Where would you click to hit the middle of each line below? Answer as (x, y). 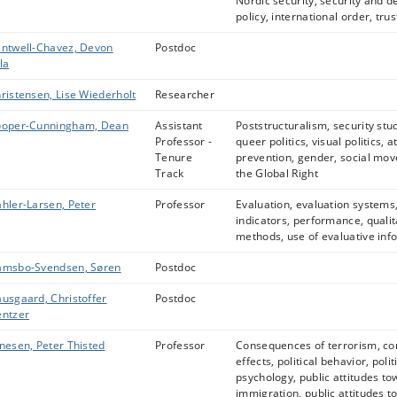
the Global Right (277, 173)
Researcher (185, 94)
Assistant (179, 125)
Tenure (174, 157)
